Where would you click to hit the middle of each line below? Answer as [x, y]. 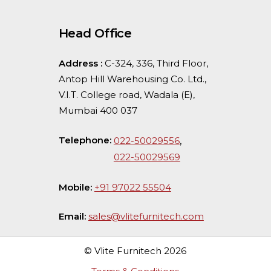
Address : [81, 64]
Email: [73, 217]
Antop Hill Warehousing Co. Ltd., [132, 79]
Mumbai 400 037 [98, 111]
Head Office [95, 34]
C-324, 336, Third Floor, [156, 64]
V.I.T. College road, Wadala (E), [126, 95]
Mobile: [76, 187]
